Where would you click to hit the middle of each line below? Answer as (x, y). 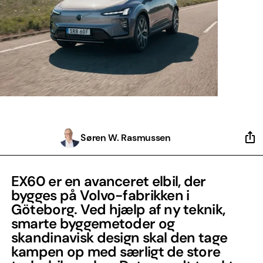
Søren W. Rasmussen (126, 137)
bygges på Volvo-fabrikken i (100, 195)
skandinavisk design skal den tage (119, 237)
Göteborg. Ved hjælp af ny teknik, (118, 209)
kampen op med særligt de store (116, 252)
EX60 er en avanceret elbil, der (108, 181)
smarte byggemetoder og (93, 223)
